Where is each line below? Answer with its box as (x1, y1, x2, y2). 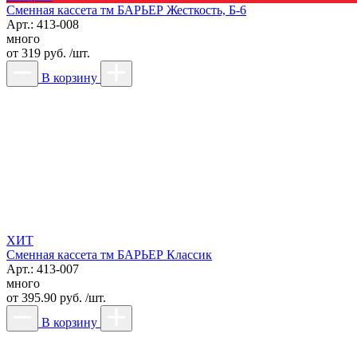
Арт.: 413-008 (6, 17, 79, 31)
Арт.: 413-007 (6, 261, 79, 276)
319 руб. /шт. (18, 45, 90, 60)
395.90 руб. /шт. (18, 290, 106, 304)
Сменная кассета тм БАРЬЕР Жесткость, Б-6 (6, 2, 246, 17)
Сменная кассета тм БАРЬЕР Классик (6, 247, 212, 261)
